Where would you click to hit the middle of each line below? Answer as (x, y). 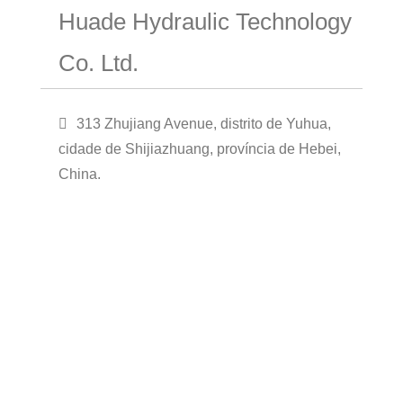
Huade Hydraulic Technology (205, 21)
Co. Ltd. (99, 63)
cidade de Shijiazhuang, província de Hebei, (200, 148)
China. (80, 174)
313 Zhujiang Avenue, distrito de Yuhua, (204, 123)
